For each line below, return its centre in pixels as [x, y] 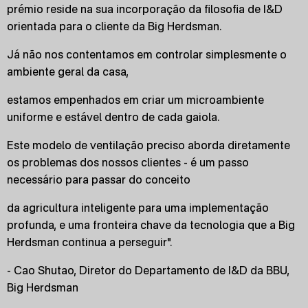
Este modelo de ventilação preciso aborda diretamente [148, 145]
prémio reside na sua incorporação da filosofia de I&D [145, 9]
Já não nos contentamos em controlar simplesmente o [147, 54]
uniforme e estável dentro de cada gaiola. [113, 117]
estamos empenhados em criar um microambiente [135, 100]
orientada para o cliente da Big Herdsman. [114, 26]
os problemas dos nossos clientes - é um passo [128, 162]
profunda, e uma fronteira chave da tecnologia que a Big [151, 225]
